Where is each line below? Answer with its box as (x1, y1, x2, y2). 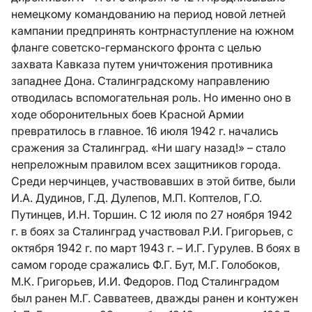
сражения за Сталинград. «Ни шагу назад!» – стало (11, 141, 286, 155)
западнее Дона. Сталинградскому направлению (11, 74, 270, 88)
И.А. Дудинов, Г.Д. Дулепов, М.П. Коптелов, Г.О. (11, 191, 262, 205)
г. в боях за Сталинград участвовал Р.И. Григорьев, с (11, 224, 293, 238)
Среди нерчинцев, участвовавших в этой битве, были (11, 174, 295, 188)
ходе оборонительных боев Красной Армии (11, 107, 244, 121)
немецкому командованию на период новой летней (11, 7, 286, 21)
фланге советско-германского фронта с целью (11, 40, 261, 54)
